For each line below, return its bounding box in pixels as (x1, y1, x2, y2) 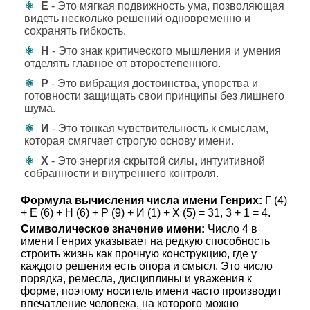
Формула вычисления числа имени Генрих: (21, 194, 262, 206)
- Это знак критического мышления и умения (49, 45, 281, 57)
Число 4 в (205, 223, 257, 235)
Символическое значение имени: (21, 223, 205, 235)
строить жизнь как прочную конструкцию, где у (21, 248, 257, 259)
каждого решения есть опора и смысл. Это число (21, 260, 273, 272)
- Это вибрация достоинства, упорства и (48, 77, 258, 89)
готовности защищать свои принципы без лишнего (24, 90, 284, 102)
